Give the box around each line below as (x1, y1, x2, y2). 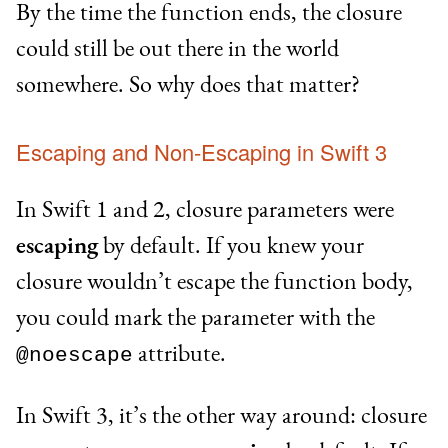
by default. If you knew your (98, 229, 364, 261)
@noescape (16, 343, 133, 368)
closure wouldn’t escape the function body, (16, 265, 413, 297)
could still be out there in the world (16, 31, 339, 63)
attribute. (133, 337, 226, 369)
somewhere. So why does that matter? (16, 67, 360, 99)
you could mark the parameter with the (16, 301, 375, 333)
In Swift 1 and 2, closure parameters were (16, 193, 394, 225)
